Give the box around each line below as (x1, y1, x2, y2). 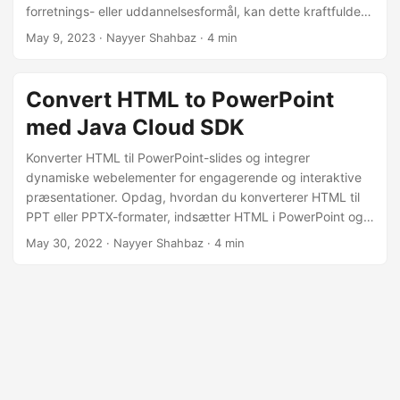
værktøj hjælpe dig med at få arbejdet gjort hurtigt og (26, 23, 339, 38)
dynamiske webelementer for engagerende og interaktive (26, 170, 362, 185)
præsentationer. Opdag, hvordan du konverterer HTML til (26, 189, 360, 204)
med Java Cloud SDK (26, 114, 245, 140)
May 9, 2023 (26, 30, 96, 45)
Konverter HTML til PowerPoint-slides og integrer (26, 150, 310, 165)
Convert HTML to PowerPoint (26, 87, 334, 112)
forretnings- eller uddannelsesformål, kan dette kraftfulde (26, 4, 361, 19)
